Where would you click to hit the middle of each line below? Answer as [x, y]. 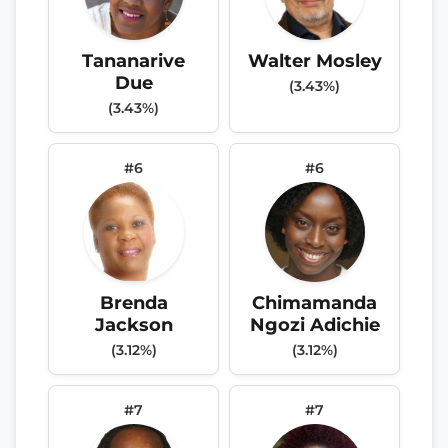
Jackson [133, 324]
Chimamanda [314, 302]
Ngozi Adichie [314, 324]
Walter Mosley [314, 60]
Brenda [133, 302]
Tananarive [133, 60]
